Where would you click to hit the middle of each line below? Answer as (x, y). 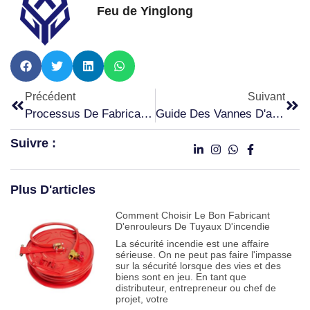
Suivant (266, 96)
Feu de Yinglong (145, 11)
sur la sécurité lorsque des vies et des (198, 265)
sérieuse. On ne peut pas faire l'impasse (203, 254)
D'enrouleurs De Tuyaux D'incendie (192, 226)
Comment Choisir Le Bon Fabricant (192, 215)
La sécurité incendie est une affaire (192, 243)
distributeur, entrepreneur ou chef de (195, 288)
